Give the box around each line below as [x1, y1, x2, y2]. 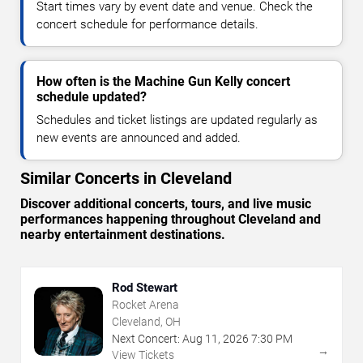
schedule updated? [36, 89, 147, 105]
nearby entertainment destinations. [20, 227, 225, 243]
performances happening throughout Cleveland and [20, 211, 321, 228]
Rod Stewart [112, 280, 177, 296]
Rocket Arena [112, 298, 179, 312]
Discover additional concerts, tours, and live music [20, 196, 311, 212]
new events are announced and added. [36, 130, 241, 146]
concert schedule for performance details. [36, 17, 258, 32]
